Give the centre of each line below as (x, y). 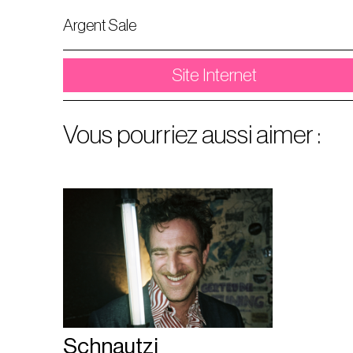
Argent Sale (100, 25)
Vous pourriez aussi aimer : (192, 135)
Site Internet (215, 75)
